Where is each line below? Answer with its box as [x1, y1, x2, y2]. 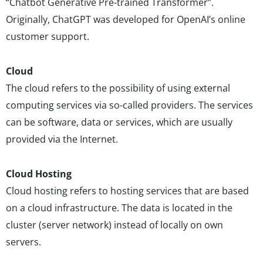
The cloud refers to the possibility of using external [6, 82, 230, 95]
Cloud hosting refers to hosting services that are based [6, 184, 249, 197]
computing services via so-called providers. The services [6, 99, 253, 112]
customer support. [6, 30, 89, 43]
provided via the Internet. [6, 133, 118, 146]
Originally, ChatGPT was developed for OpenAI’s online [6, 13, 245, 26]
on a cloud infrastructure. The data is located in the [6, 201, 232, 214]
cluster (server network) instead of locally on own [6, 218, 223, 231]
